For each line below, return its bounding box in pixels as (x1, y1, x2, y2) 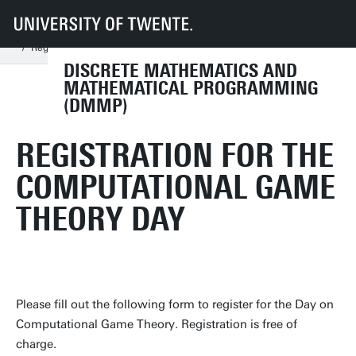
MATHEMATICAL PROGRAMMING (64, 77, 318, 99)
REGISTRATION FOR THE (16, 137, 334, 175)
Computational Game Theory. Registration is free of (16, 317, 297, 331)
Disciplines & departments (151, 10, 277, 21)
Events (79, 26, 110, 37)
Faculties (44, 10, 87, 21)
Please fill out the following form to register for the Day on (16, 297, 334, 311)
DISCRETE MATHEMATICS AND (64, 60, 297, 82)
